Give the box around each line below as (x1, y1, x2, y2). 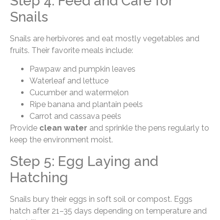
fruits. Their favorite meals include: (10, 45, 133, 55)
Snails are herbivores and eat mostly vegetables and (10, 33, 199, 43)
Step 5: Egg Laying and (10, 153, 158, 169)
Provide (10, 123, 39, 133)
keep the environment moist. (10, 135, 113, 145)
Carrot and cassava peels (29, 111, 121, 121)
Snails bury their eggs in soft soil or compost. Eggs (10, 194, 192, 204)
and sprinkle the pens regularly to (87, 123, 209, 133)
